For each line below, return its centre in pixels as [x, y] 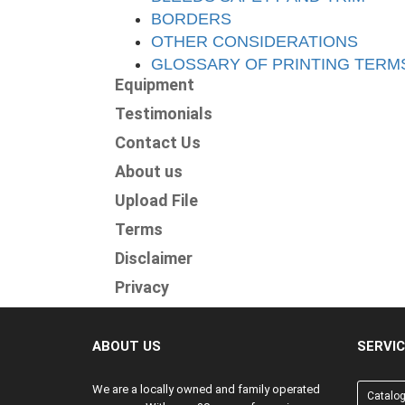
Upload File [156, 200]
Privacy [142, 287]
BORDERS [191, 19]
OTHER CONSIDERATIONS [254, 42]
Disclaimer [154, 258]
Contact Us [158, 142]
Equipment [155, 85]
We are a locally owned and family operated [206, 389]
